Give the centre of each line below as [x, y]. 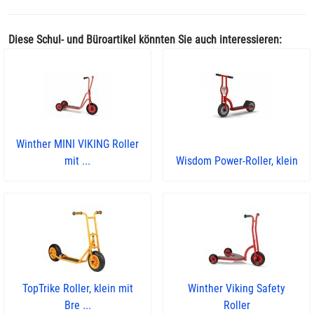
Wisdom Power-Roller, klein [237, 161]
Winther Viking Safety [237, 288]
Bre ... [77, 305]
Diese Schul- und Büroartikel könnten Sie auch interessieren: [145, 40]
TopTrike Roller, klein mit [77, 288]
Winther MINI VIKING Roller [77, 144]
